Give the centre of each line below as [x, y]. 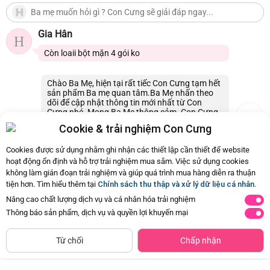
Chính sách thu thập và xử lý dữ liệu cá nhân [176, 184]
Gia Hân [55, 34]
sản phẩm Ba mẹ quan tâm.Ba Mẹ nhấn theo [130, 93]
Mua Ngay [213, 231]
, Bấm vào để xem [171, 174]
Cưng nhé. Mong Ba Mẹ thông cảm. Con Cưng [133, 112]
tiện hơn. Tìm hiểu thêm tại [52, 184]
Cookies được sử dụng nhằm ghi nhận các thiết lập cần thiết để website [128, 150]
